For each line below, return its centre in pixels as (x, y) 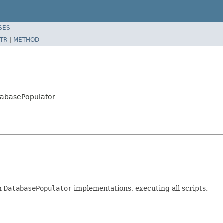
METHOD (26, 40)
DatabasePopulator (38, 188)
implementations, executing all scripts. (140, 188)
